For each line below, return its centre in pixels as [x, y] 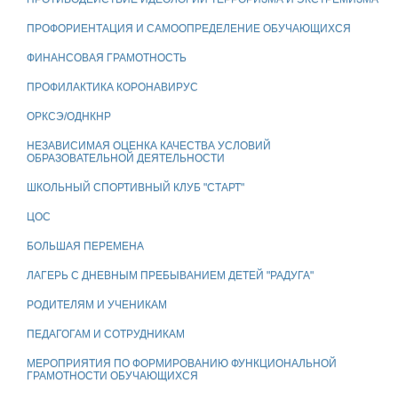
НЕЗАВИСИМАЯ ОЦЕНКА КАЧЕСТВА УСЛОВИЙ [149, 146]
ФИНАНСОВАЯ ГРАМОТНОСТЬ [107, 58]
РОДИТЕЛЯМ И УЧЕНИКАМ [97, 305]
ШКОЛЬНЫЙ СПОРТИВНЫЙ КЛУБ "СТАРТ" [135, 188]
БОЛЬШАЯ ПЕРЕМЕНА [85, 247]
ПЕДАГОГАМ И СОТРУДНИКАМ [106, 334]
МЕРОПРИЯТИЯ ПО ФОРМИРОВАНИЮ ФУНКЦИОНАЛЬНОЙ [182, 364]
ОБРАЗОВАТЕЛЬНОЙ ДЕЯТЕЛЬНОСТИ [126, 159]
